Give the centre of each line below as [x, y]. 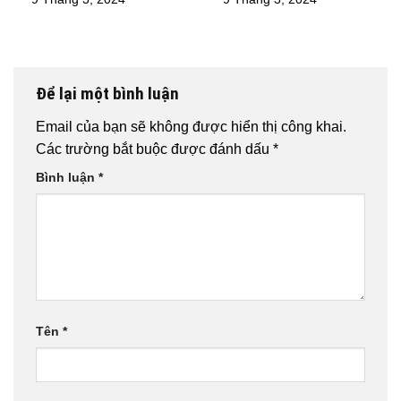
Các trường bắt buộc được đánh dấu [154, 149]
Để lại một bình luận [109, 93]
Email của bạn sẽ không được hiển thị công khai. [191, 127]
